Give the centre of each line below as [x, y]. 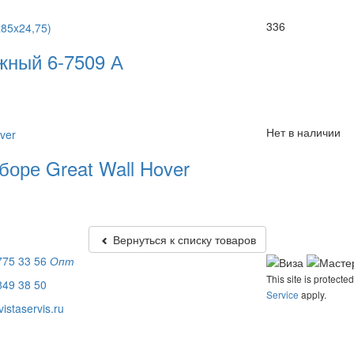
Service [282, 294]
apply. [312, 294]
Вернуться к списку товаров [183, 239]
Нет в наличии [303, 132]
